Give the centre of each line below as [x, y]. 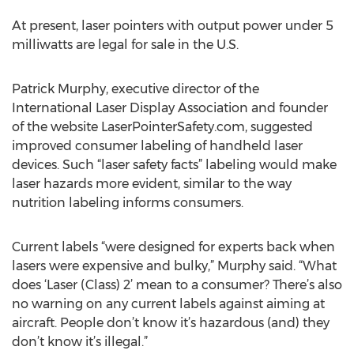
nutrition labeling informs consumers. [128, 203]
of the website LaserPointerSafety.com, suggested [162, 127]
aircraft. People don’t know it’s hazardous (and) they [171, 323]
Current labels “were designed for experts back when [173, 247]
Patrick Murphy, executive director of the [136, 89]
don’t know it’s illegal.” [80, 342]
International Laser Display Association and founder [170, 108]
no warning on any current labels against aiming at [168, 304]
